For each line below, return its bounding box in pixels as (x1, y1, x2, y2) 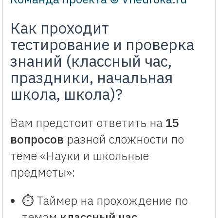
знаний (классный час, (10, 51, 172, 71)
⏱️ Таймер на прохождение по (22, 192, 188, 208)
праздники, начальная (10, 67, 173, 88)
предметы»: (10, 164, 75, 180)
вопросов (10, 131, 64, 147)
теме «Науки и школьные (10, 147, 149, 163)
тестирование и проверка (10, 34, 194, 54)
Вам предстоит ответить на (10, 114, 165, 130)
